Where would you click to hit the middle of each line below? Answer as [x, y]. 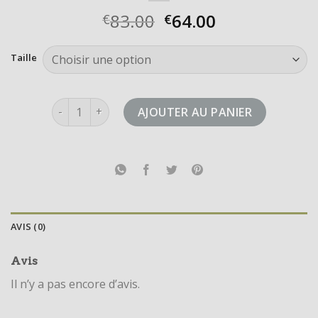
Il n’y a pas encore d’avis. [75, 284]
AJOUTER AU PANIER [195, 112]
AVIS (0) [28, 226]
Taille [24, 57]
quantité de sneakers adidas [123, 105]
